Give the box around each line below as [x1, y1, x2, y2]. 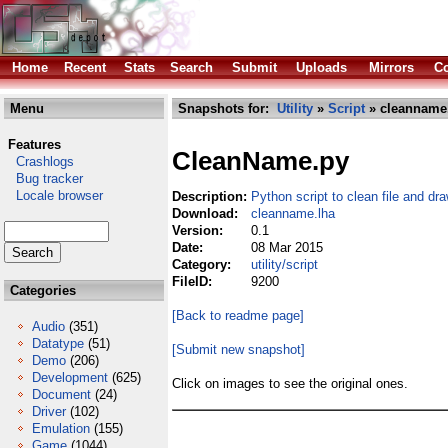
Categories [6, 283, 76, 298]
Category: [172, 257, 235, 272]
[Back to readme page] [172, 308, 304, 323]
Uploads [296, 60, 347, 75]
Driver [32, 404, 66, 419]
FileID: [172, 274, 216, 289]
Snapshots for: [174, 101, 277, 116]
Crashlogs [4, 154, 74, 169]
